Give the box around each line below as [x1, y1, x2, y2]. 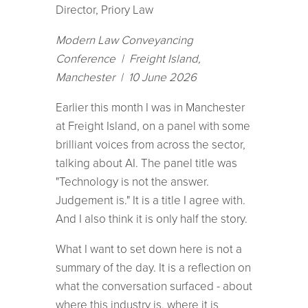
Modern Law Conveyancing [55, 32, 193, 47]
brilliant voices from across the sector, [55, 137, 245, 152]
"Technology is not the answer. [55, 174, 209, 189]
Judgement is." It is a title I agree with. [55, 192, 245, 208]
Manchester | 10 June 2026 [55, 69, 197, 85]
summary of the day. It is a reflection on [55, 260, 251, 275]
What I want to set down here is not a [55, 241, 242, 256]
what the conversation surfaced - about [55, 278, 252, 294]
